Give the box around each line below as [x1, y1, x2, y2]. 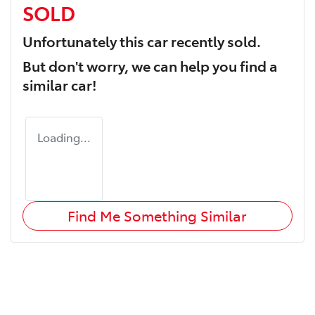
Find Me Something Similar [67, 205, 247, 225]
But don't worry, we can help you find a [22, 55, 278, 75]
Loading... [37, 129, 91, 145]
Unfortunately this [22, 30, 147, 51]
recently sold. [168, 30, 261, 51]
